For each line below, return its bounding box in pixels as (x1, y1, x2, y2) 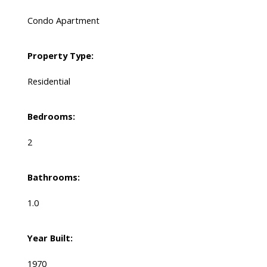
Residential (27, 75, 70, 88)
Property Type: (27, 49, 94, 62)
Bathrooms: (27, 171, 80, 184)
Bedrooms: (27, 110, 75, 123)
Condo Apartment (27, 14, 100, 27)
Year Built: (27, 232, 73, 244)
